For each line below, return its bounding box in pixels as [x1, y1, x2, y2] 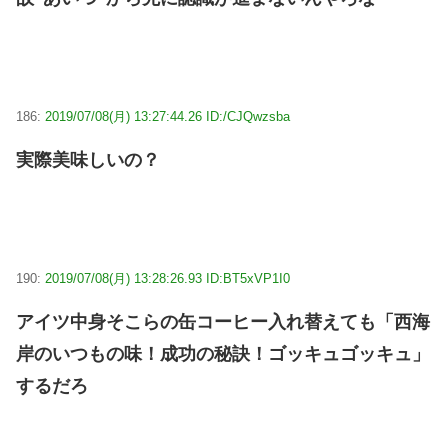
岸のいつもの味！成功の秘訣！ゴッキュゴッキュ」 [16, 343, 430, 364]
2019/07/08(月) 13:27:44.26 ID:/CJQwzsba [45, 109, 290, 125]
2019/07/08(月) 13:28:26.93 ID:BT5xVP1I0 [45, 270, 290, 286]
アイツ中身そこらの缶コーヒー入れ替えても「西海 [16, 311, 430, 332]
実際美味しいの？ [16, 150, 160, 171]
